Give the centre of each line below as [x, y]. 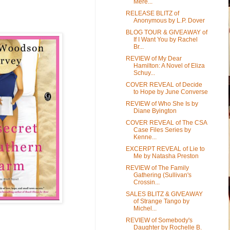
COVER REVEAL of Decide [164, 84]
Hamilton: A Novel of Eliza [169, 65]
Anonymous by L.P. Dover [169, 20]
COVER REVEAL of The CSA [166, 122]
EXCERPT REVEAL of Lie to [165, 149]
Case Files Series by [162, 130]
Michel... [145, 208]
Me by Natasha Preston [166, 156]
